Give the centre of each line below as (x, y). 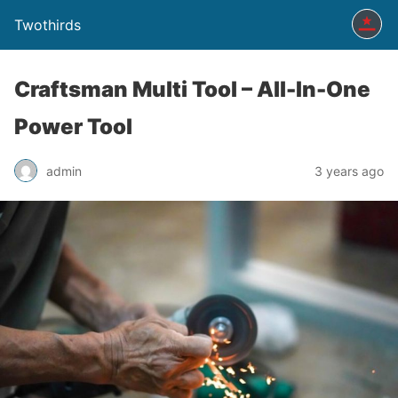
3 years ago (349, 171)
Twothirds (48, 25)
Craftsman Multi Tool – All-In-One (192, 89)
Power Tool (73, 127)
